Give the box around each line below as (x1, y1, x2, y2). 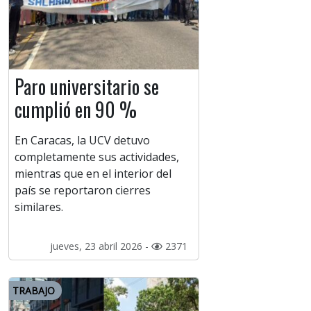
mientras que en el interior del (15, 166, 171, 182)
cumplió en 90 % (15, 95, 137, 124)
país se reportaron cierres (15, 183, 151, 199)
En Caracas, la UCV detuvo (15, 133, 150, 149)
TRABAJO (12, 284, 55, 298)
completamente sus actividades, (15, 149, 179, 165)
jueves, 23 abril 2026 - (49, 239, 151, 253)
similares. (15, 199, 63, 215)
